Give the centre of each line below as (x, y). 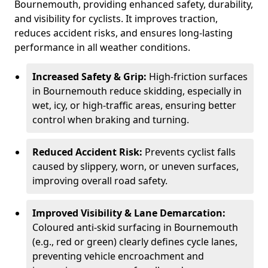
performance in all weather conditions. (102, 47)
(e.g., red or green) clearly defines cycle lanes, (135, 242)
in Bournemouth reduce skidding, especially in (137, 91)
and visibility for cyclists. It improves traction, (116, 19)
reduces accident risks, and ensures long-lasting (124, 33)
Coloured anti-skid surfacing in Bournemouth (135, 227)
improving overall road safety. (100, 181)
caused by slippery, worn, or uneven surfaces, (135, 166)
